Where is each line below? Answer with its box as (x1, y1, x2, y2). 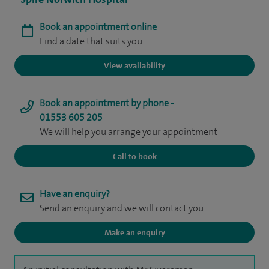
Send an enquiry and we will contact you (40, 202, 204, 214)
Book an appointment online (40, 20, 157, 33)
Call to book (112, 151, 157, 162)
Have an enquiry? (40, 187, 110, 200)
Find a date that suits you (40, 35, 142, 47)
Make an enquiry (104, 227, 165, 238)
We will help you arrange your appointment (40, 125, 217, 138)
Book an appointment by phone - (40, 97, 174, 109)
